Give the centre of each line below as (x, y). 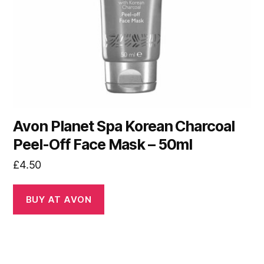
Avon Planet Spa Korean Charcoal (124, 126)
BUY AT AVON (59, 199)
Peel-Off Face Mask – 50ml (103, 145)
